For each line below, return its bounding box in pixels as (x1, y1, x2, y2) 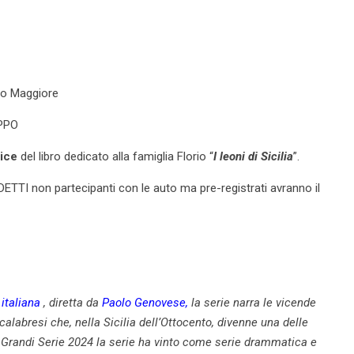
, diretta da (43, 295, 102, 310)
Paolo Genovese (102, 295, 186, 310)
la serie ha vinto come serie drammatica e (93, 334, 317, 349)
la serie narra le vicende (188, 295, 316, 310)
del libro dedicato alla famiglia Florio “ (21, 149, 213, 164)
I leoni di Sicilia (213, 149, 293, 164)
